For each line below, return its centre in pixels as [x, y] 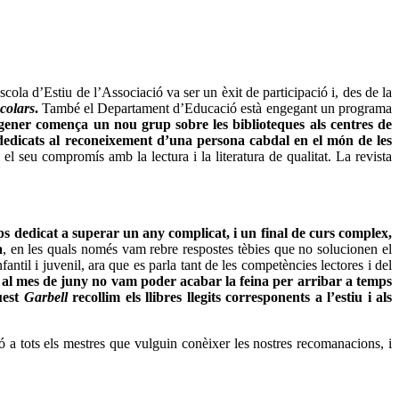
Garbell [48, 297]
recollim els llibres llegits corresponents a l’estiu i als [232, 297]
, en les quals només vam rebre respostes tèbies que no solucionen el [197, 248]
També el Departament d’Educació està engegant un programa [215, 108]
